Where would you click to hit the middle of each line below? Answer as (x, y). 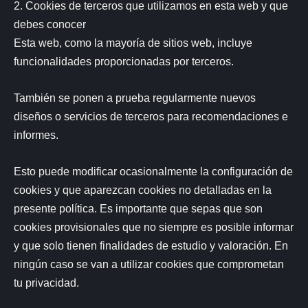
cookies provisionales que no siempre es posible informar (154, 227)
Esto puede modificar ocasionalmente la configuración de (153, 172)
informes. (36, 135)
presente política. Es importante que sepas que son (138, 209)
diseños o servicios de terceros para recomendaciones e (151, 117)
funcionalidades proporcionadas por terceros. (124, 61)
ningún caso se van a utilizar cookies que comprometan (149, 264)
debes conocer (50, 24)
